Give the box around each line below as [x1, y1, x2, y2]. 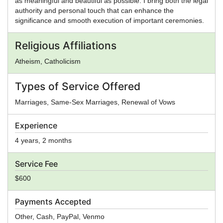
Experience [15, 120, 57, 130]
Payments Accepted [15, 197, 91, 207]
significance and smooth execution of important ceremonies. [15, 16, 204, 24]
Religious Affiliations [15, 39, 116, 52]
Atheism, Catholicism [15, 57, 81, 65]
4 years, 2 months [15, 136, 72, 144]
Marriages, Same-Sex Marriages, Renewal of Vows [15, 98, 175, 106]
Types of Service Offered [15, 80, 140, 93]
